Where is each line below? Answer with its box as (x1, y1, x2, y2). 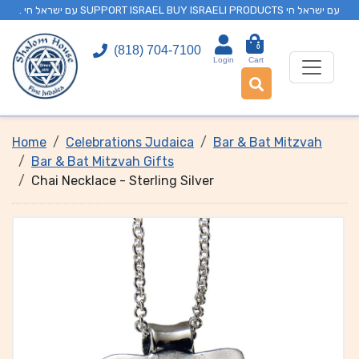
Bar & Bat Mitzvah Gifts (31, 154, 174, 169)
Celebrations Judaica (66, 135, 194, 150)
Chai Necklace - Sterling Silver (31, 173, 214, 188)
